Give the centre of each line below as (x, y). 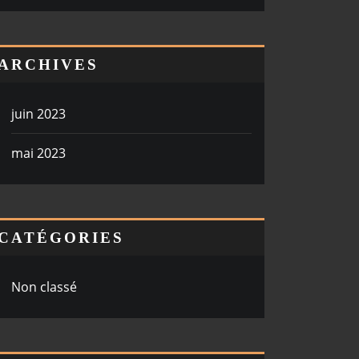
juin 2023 (38, 113)
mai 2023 (38, 153)
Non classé (44, 286)
